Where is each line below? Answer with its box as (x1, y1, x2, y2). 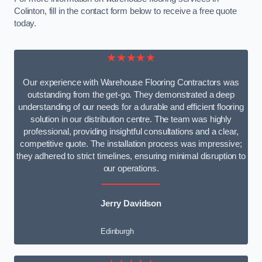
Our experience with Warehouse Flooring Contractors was (23, 78, 239, 88)
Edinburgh (101, 227, 134, 236)
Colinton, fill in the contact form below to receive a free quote (14, 6, 237, 16)
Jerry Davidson (101, 198, 161, 208)
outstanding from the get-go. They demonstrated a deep (27, 90, 235, 100)
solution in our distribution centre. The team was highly (30, 115, 232, 125)
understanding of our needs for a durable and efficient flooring (18, 102, 244, 112)
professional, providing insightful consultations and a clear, (23, 127, 239, 137)
